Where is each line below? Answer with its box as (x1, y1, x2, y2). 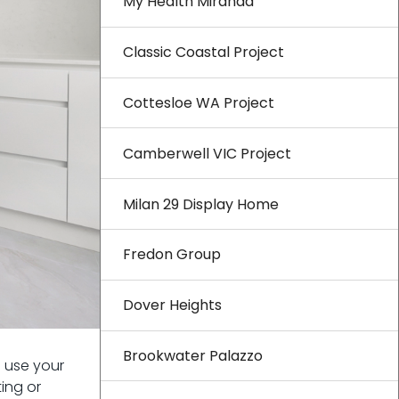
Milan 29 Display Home (123, 193, 279, 215)
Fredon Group (123, 244, 221, 265)
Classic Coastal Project (123, 42, 284, 63)
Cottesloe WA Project (123, 92, 274, 113)
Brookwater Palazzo (123, 345, 263, 366)
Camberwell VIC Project (123, 142, 291, 164)
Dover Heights (123, 295, 222, 316)
